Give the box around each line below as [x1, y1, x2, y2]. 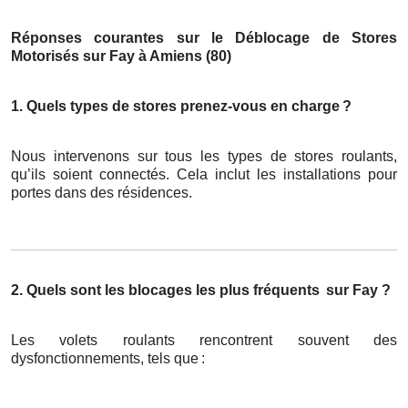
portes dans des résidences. [11, 185, 192, 201]
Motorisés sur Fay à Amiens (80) [11, 48, 231, 65]
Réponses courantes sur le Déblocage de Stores [11, 30, 397, 46]
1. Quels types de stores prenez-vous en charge [11, 98, 340, 115]
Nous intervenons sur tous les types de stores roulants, [11, 148, 397, 165]
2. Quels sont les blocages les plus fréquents [11, 282, 320, 299]
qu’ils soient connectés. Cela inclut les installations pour [11, 167, 397, 183]
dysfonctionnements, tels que [11, 351, 199, 367]
